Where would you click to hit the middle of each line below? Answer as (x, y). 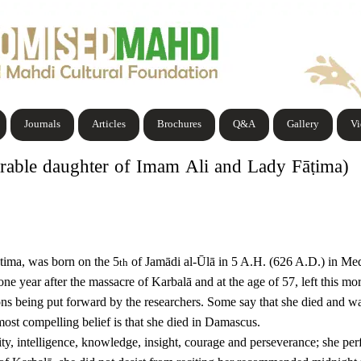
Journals (43, 124)
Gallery (303, 124)
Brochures (180, 124)
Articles (109, 124)
